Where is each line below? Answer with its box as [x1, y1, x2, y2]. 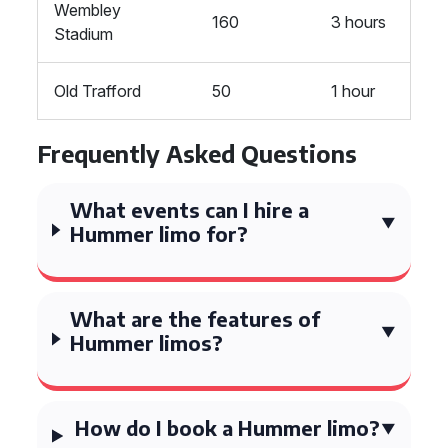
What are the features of [70, 306, 321, 331]
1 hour [331, 81, 375, 101]
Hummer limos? [70, 330, 224, 355]
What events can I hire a [69, 197, 309, 222]
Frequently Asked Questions [37, 139, 357, 168]
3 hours [331, 12, 386, 32]
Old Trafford [54, 81, 141, 101]
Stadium [54, 24, 113, 44]
